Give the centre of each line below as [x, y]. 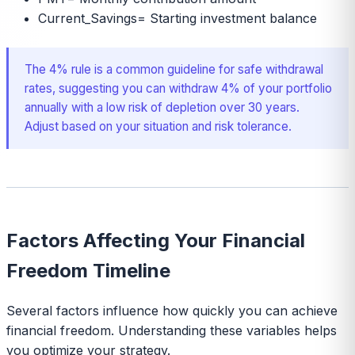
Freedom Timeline [88, 270]
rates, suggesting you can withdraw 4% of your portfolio [178, 88]
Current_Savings [88, 18]
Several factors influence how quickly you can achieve [172, 311]
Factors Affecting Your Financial [156, 240]
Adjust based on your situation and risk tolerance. [158, 126]
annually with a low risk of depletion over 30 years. [162, 107]
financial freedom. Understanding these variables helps [172, 331]
